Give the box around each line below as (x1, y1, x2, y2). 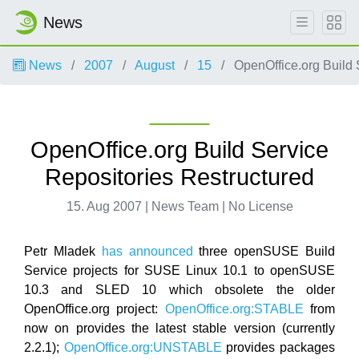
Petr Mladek (24, 244, 102, 258)
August (135, 58, 175, 72)
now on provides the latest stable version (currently (24, 321, 335, 335)
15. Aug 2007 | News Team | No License (66, 200, 293, 213)
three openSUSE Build (192, 244, 336, 258)
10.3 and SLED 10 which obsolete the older (24, 283, 335, 296)
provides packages (221, 341, 336, 354)
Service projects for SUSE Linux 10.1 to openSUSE (24, 264, 335, 277)
